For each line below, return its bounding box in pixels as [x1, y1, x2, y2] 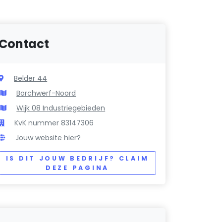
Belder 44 [14, 73, 48, 84]
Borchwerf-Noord [16, 88, 76, 99]
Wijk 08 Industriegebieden [16, 103, 106, 113]
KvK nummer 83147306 [14, 118, 94, 128]
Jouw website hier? [15, 133, 81, 143]
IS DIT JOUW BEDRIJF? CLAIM [5, 154, 149, 163]
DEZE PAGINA [46, 164, 109, 172]
